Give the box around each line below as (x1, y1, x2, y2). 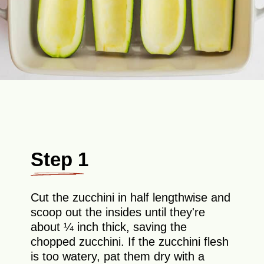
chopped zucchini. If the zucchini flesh (31, 235, 229, 249)
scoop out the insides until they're (31, 206, 206, 219)
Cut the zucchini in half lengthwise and (31, 191, 231, 204)
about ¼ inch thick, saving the (31, 220, 187, 234)
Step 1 (31, 148, 89, 170)
